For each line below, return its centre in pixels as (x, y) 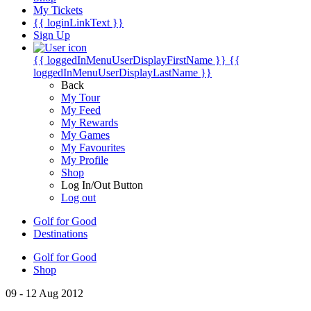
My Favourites (93, 148)
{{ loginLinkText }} (78, 23)
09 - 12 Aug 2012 (44, 293)
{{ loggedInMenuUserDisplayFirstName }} (130, 60)
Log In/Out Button (102, 185)
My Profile (85, 160)
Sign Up (52, 35)
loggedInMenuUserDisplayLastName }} (123, 73)
